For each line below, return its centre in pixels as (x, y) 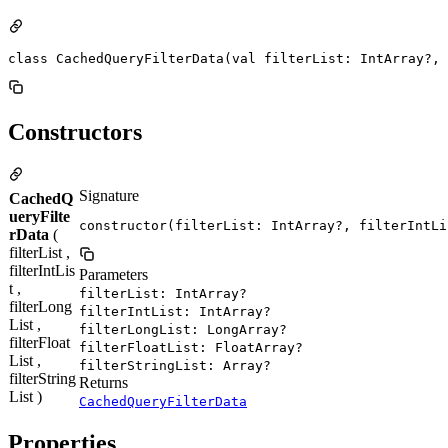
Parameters (113, 274)
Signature (109, 195)
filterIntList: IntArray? (175, 311)
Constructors (75, 131)
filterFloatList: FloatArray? (191, 347)
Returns (103, 382)
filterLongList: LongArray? (183, 329)
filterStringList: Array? (175, 365)
